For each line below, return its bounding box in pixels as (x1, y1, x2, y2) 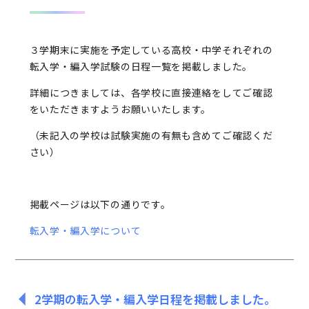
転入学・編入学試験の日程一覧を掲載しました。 (29, 59, 252, 73)
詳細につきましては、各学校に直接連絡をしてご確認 (29, 86, 273, 99)
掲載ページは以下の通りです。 (29, 197, 171, 211)
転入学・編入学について (29, 223, 141, 237)
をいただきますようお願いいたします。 (29, 102, 212, 116)
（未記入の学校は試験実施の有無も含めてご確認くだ (29, 128, 273, 142)
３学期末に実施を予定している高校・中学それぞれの (29, 43, 273, 57)
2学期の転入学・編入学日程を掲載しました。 (34, 290, 277, 308)
